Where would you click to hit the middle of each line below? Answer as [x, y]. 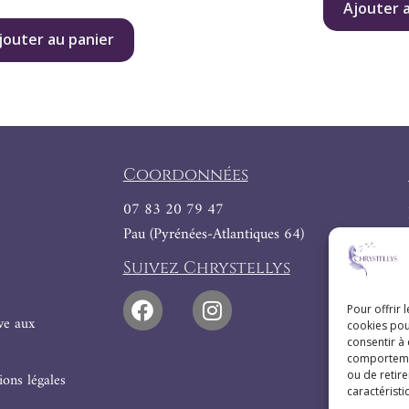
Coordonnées [185, 174]
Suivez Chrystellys [206, 267]
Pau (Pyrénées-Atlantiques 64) [213, 234]
